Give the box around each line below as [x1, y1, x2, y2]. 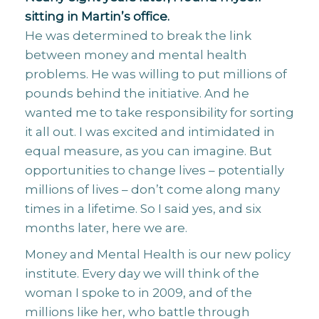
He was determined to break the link [25, 28, 251, 43]
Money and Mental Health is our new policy [25, 247, 291, 261]
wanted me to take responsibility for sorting [25, 105, 294, 120]
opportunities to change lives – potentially [25, 163, 284, 177]
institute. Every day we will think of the [25, 266, 259, 281]
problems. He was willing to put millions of [25, 67, 287, 81]
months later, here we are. [25, 221, 187, 235]
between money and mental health [25, 48, 247, 62]
